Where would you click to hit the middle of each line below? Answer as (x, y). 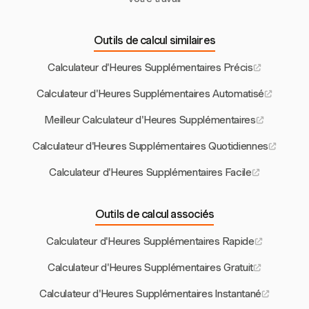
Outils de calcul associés (154, 215)
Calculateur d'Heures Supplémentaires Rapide (150, 242)
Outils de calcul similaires (154, 41)
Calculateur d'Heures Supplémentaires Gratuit (150, 268)
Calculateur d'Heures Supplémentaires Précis (150, 68)
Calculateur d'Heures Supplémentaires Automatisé (150, 94)
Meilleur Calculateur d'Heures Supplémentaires (150, 120)
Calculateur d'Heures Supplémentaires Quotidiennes (150, 147)
